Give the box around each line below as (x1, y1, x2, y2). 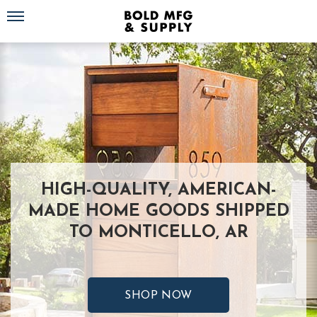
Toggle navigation (15, 4, 64, 17)
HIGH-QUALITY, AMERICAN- (40, 182, 277, 199)
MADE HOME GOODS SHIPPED (28, 203, 289, 220)
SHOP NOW (125, 290, 192, 301)
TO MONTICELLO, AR (69, 224, 248, 241)
